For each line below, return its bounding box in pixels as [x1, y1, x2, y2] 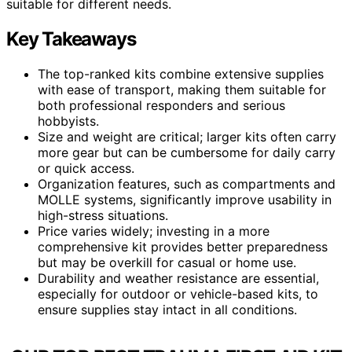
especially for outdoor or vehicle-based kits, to [38, 285, 318, 302]
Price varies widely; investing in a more [38, 222, 269, 239]
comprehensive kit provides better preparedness [38, 238, 328, 255]
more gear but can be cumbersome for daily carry [38, 144, 335, 160]
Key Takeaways [6, 27, 136, 50]
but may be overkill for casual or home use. [38, 254, 296, 270]
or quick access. [38, 159, 134, 176]
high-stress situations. [38, 207, 168, 223]
